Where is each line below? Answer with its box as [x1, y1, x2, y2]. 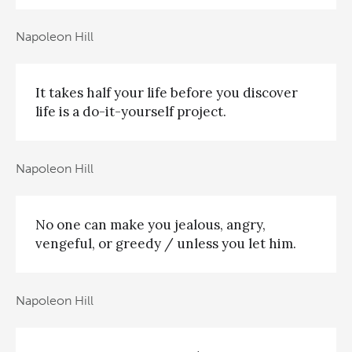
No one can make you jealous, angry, [35, 216, 266, 234]
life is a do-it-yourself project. [35, 103, 226, 121]
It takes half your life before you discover [35, 84, 298, 102]
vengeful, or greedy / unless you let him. [35, 235, 296, 253]
